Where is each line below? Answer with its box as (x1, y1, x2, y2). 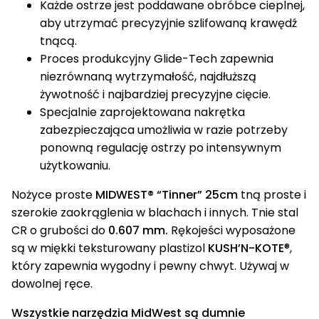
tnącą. (40, 32, 77, 49)
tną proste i (238, 186, 306, 203)
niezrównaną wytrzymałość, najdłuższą (40, 68, 256, 85)
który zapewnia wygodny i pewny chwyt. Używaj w (11, 257, 289, 274)
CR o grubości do (11, 221, 108, 239)
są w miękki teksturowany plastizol (11, 239, 208, 256)
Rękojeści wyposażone (168, 221, 296, 239)
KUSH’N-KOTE (208, 239, 284, 256)
